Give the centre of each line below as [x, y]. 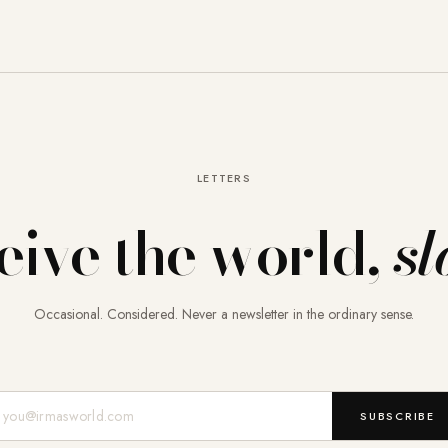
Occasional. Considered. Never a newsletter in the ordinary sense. [224, 314]
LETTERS [224, 178]
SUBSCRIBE [397, 416]
